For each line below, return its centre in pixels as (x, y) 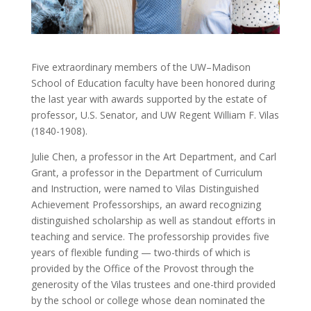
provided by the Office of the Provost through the (142, 268)
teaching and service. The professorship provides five (150, 236)
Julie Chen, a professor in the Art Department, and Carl (153, 156)
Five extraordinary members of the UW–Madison (141, 67)
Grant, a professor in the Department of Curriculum (146, 172)
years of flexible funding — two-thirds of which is (141, 252)
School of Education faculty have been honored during (153, 83)
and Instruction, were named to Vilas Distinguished (145, 188)
